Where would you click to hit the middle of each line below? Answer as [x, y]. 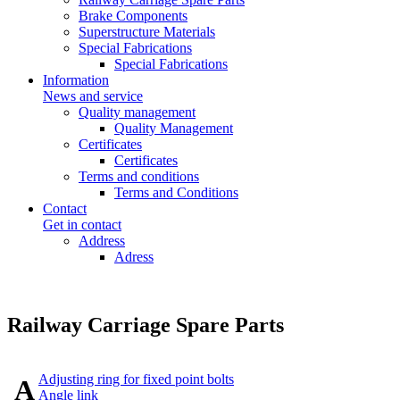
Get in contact [82, 225]
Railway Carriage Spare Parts [146, 325]
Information [76, 80]
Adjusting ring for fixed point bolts [136, 379]
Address [102, 241]
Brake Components [133, 16]
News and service [93, 96]
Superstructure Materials [147, 32]
